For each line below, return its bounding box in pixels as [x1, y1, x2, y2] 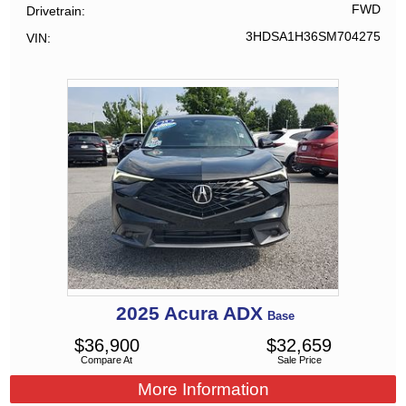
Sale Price [276, 354, 322, 366]
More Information [137, 379, 269, 399]
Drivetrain [26, 3, 82, 18]
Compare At [81, 354, 133, 366]
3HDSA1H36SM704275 [245, 30, 381, 44]
